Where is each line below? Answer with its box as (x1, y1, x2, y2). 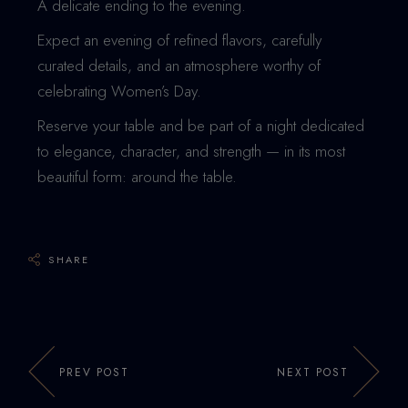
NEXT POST (277, 364, 349, 382)
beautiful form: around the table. (37, 166, 238, 188)
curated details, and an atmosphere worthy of (37, 55, 321, 76)
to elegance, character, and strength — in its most (37, 140, 346, 162)
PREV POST (59, 364, 129, 382)
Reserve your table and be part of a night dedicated (37, 115, 365, 137)
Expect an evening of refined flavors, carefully (37, 29, 322, 51)
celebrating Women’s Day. (37, 80, 202, 102)
